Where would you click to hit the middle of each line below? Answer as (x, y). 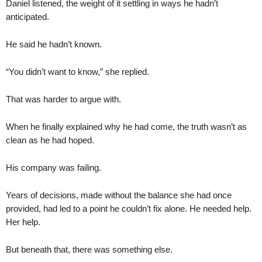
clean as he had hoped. (50, 140)
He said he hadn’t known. (54, 44)
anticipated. (27, 16)
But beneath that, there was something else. (89, 249)
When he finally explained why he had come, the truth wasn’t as (126, 126)
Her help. (23, 222)
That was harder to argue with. (63, 99)
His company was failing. (54, 167)
